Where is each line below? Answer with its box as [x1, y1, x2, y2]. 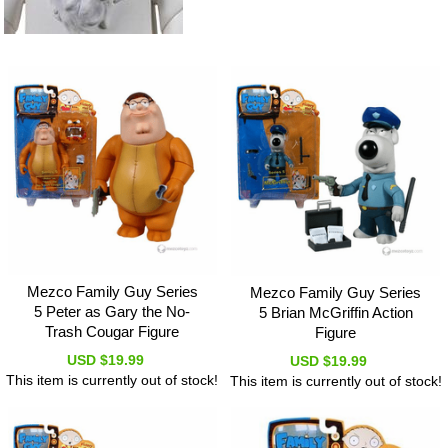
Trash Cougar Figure [45, 323, 180, 341]
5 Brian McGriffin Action [258, 304, 413, 322]
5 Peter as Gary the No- [34, 303, 191, 321]
